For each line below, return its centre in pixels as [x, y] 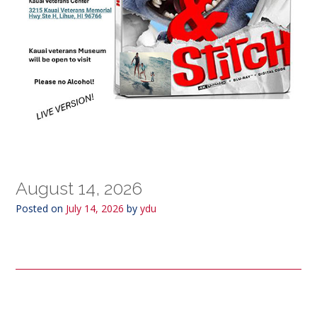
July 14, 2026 [95, 208]
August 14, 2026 [79, 188]
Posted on [41, 208]
